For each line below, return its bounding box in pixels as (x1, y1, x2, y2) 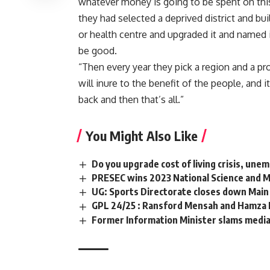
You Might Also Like (86, 127, 198, 145)
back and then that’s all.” (78, 93, 184, 106)
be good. (78, 45, 117, 57)
